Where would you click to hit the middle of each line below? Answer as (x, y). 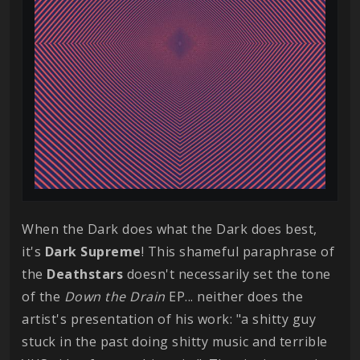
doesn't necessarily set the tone (227, 274)
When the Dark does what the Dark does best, (170, 229)
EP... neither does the (234, 297)
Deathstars (85, 274)
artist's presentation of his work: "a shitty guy (169, 319)
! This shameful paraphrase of (237, 252)
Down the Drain (115, 297)
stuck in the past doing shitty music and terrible (175, 342)
